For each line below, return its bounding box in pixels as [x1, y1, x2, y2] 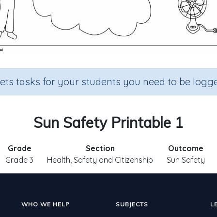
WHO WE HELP [21, 201, 70, 208]
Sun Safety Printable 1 [33, 113, 184, 132]
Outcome [168, 143, 203, 153]
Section [85, 143, 115, 153]
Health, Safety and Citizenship [47, 155, 153, 165]
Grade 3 [5, 155, 33, 165]
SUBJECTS [116, 201, 148, 208]
